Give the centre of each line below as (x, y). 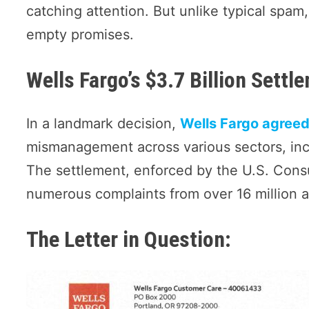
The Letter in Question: (129, 239)
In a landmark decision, (103, 123)
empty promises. (80, 34)
